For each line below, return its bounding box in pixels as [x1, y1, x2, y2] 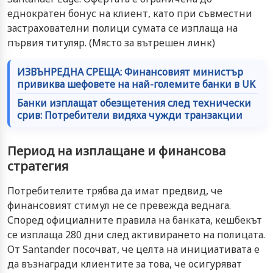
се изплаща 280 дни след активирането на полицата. [7, 227, 265, 241]
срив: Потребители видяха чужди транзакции [17, 108, 243, 122]
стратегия [7, 157, 69, 174]
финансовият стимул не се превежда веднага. [7, 198, 231, 212]
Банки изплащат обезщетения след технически [17, 96, 251, 110]
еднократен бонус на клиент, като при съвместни [7, 6, 252, 20]
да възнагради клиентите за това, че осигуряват [7, 257, 242, 271]
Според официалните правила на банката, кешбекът [7, 213, 262, 227]
